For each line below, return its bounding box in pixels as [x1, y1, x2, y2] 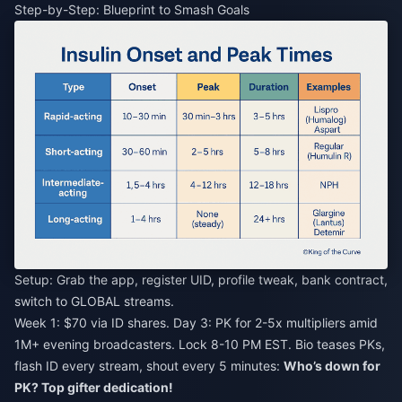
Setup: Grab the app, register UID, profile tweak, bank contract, [14, 272, 388, 288]
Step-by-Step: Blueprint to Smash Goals [14, 2, 249, 17]
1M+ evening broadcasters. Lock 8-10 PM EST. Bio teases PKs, [14, 336, 385, 353]
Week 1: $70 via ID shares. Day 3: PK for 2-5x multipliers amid [14, 315, 378, 331]
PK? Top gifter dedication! [14, 380, 173, 396]
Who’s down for [284, 358, 380, 374]
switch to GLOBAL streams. [14, 293, 174, 310]
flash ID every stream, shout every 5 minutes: [14, 358, 284, 374]
